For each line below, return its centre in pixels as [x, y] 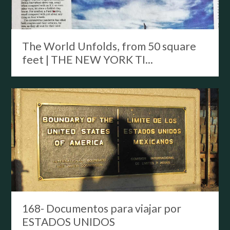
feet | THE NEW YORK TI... [87, 60]
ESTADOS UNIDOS [68, 222]
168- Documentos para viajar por [101, 209]
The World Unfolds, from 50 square [109, 46]
